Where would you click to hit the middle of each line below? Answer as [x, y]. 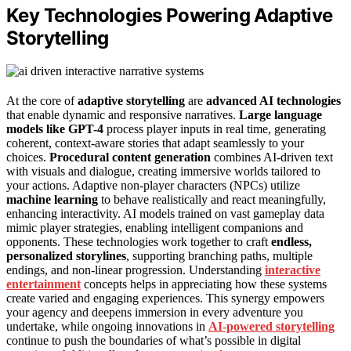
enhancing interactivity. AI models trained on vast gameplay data [165, 214]
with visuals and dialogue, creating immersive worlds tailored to [163, 172]
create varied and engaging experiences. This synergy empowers [165, 299]
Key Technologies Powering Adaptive [170, 15]
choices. [28, 157]
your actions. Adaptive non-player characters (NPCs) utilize [153, 186]
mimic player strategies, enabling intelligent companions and [155, 228]
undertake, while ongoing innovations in [107, 327]
